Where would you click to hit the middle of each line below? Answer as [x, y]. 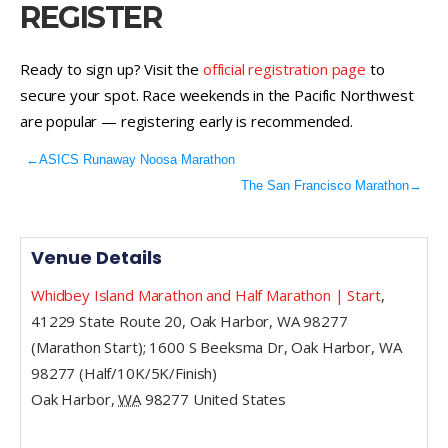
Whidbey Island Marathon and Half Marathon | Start [206, 294]
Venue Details [96, 257]
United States [239, 398]
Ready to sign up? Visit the [111, 68]
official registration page [284, 68]
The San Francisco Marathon [325, 185]
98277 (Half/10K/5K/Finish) [124, 372]
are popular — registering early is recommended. [186, 120]
